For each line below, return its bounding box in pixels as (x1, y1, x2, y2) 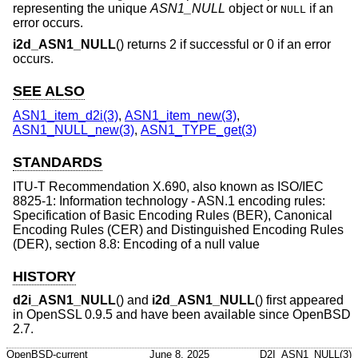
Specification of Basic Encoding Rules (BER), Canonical (13, 208, 332, 222)
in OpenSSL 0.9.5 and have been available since (13, 308, 292, 322)
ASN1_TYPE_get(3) (141, 123, 257, 137)
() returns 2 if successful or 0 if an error (116, 38, 331, 52)
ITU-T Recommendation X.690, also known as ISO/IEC (13, 179, 324, 193)
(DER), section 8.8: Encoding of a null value (13, 237, 260, 251)
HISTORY (13, 268, 76, 284)
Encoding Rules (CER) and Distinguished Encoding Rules (13, 222, 344, 237)
